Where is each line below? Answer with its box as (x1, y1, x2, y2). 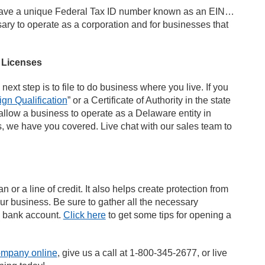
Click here (63, 210, 106, 220)
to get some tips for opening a (105, 210, 231, 220)
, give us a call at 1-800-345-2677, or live (57, 248, 227, 258)
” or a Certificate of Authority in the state (67, 95, 231, 105)
